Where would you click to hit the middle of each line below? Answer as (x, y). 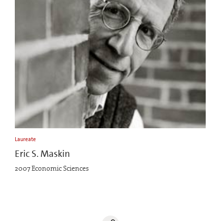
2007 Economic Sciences (52, 168)
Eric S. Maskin (42, 153)
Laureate (25, 139)
